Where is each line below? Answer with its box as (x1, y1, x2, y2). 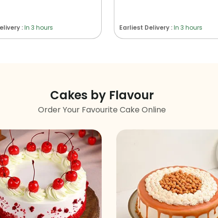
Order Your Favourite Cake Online (37, 104, 166, 115)
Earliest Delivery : (119, 23, 174, 32)
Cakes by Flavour (50, 87, 154, 103)
